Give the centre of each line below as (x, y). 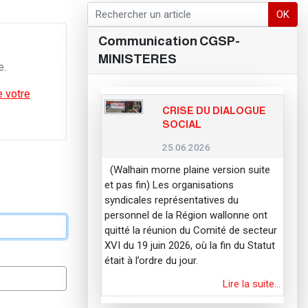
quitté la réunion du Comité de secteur (190, 230)
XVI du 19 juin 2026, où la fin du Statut (189, 245)
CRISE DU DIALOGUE (214, 111)
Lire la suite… (252, 284)
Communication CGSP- (169, 41)
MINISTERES (137, 59)
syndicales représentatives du (171, 200)
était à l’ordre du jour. (151, 260)
